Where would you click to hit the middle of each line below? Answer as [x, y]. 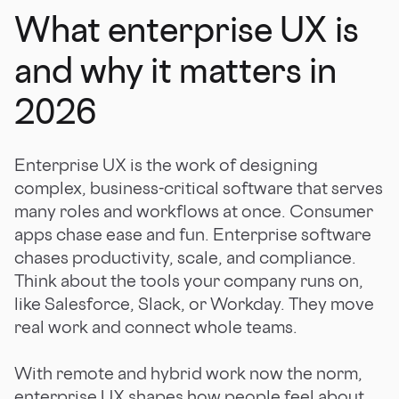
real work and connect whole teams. [156, 326]
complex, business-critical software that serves [199, 187]
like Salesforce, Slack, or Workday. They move [194, 303]
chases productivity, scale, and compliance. [185, 257]
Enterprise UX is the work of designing [166, 164]
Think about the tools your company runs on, [189, 280]
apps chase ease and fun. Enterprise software [193, 234]
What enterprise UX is [187, 28]
